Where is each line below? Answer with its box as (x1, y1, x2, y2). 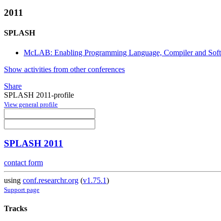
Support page (4, 186, 39, 194)
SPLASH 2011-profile (4, 90, 74, 99)
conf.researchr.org (23, 176, 78, 185)
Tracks (4, 204, 27, 213)
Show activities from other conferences (4, 65, 125, 74)
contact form (4, 158, 43, 167)
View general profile (4, 100, 58, 108)
